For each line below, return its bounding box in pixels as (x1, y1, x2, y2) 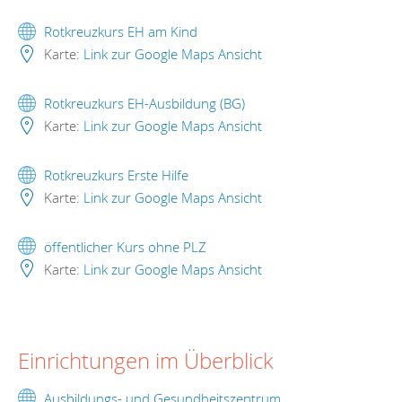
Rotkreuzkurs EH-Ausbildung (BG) (44, 94, 245, 113)
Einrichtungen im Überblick (18, 345, 274, 375)
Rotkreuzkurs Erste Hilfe (44, 166, 188, 185)
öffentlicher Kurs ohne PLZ (44, 237, 206, 256)
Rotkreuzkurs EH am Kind (44, 22, 197, 41)
